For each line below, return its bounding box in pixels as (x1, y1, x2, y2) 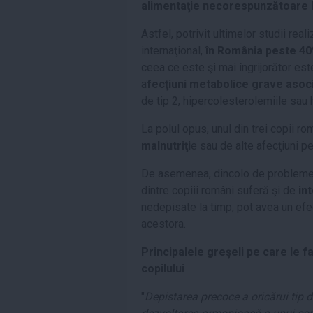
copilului (141, 262, 184, 275)
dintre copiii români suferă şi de (141, 184, 298, 197)
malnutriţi (141, 139, 191, 152)
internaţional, (141, 44, 205, 57)
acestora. (141, 217, 186, 231)
